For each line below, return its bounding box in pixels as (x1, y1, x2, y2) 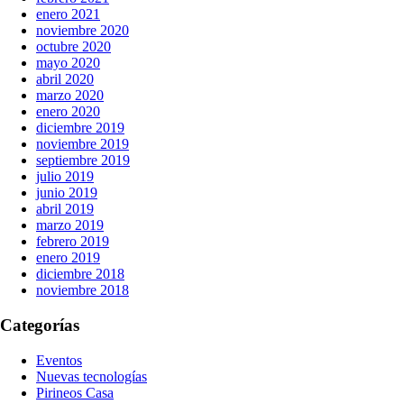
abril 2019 (36, 201, 94, 217)
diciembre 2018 (36, 266, 124, 282)
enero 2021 (36, 6, 100, 23)
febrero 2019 (36, 234, 109, 250)
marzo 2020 (36, 87, 104, 104)
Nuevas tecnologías (36, 368, 147, 384)
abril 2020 (36, 71, 94, 87)
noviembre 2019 (36, 136, 129, 152)
